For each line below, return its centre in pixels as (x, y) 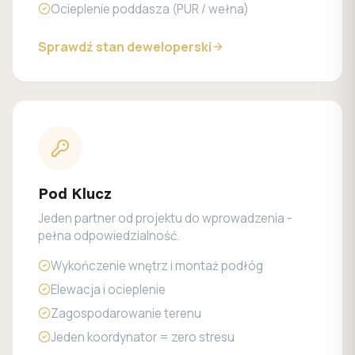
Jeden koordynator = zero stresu (143, 337)
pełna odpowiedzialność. (109, 236)
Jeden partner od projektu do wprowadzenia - (165, 218)
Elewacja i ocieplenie (108, 290)
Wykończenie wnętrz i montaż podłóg (157, 266)
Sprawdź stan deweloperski (125, 47)
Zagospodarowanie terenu (126, 313)
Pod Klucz (75, 193)
